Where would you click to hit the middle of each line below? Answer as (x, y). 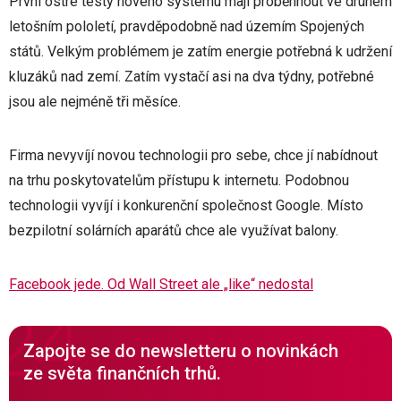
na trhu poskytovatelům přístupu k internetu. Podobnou (179, 180)
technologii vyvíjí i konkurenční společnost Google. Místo (186, 205)
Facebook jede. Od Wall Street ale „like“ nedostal (161, 284)
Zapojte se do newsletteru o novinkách (181, 351)
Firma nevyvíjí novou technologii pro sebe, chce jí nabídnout (193, 155)
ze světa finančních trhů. (122, 373)
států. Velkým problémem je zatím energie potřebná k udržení (200, 51)
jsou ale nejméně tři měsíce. (95, 102)
